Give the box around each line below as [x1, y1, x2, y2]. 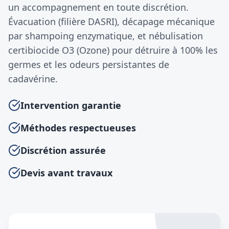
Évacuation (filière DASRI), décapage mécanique [8, 15, 215, 28]
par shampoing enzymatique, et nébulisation [8, 30, 203, 42]
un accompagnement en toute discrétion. [8, 1, 189, 13]
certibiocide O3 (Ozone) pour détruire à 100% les [8, 44, 218, 56]
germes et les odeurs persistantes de [8, 58, 169, 71]
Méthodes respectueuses [20, 122, 136, 134]
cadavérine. [8, 73, 58, 85]
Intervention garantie [20, 99, 121, 111]
